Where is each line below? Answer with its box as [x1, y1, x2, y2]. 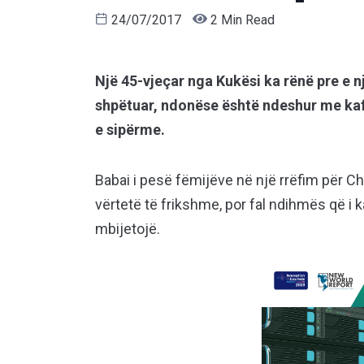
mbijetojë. [95, 220, 160, 238]
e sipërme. [95, 121, 165, 139]
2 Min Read [207, 12, 275, 28]
